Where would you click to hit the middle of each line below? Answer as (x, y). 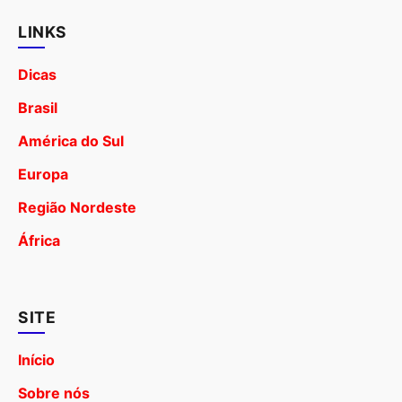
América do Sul (71, 140)
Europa (43, 174)
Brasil (38, 107)
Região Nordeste (77, 207)
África (39, 240)
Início (36, 359)
